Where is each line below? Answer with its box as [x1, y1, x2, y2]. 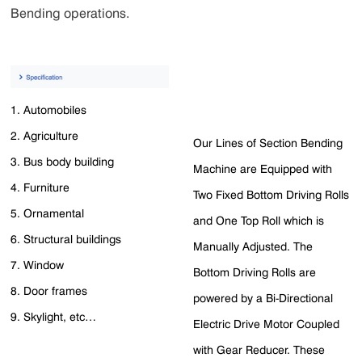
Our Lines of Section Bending [192, 136, 343, 150]
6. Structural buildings [11, 231, 122, 246]
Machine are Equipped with [192, 162, 332, 176]
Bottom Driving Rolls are [192, 265, 316, 280]
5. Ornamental [11, 205, 85, 220]
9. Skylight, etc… [11, 309, 97, 323]
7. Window [11, 257, 65, 271]
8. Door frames [11, 283, 88, 297]
